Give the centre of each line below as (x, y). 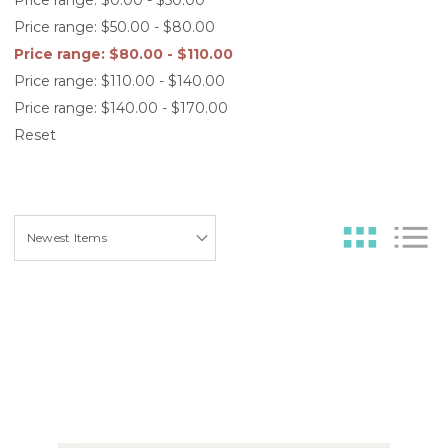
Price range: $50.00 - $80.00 (114, 26)
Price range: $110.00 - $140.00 (119, 80)
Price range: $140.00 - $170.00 (121, 107)
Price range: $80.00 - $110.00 (123, 53)
